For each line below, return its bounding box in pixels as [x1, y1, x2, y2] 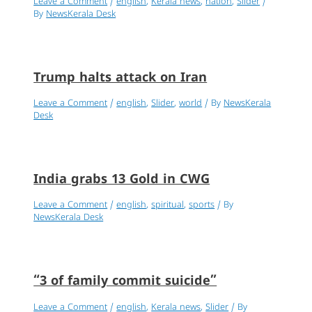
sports [189, 200, 215, 212]
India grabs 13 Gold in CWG [33, 172, 210, 189]
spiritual [151, 200, 185, 212]
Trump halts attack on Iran [33, 70, 208, 87]
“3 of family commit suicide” [33, 274, 217, 290]
